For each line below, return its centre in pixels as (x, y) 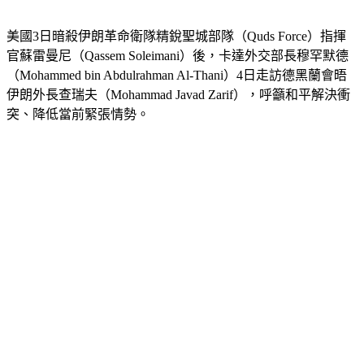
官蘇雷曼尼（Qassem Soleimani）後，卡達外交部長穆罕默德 (178, 76)
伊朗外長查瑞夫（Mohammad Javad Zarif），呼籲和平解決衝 (178, 115)
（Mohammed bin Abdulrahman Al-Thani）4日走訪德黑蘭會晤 (177, 95)
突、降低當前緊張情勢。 (78, 134)
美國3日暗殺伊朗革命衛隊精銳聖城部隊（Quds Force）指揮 (176, 56)
